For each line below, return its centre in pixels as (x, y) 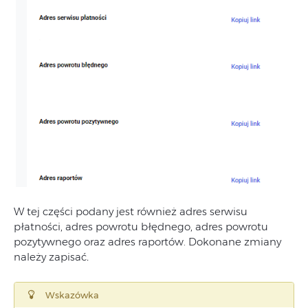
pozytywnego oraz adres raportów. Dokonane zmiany (147, 241)
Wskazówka (72, 295)
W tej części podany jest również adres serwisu (131, 211)
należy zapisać (50, 256)
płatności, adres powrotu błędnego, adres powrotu (141, 226)
